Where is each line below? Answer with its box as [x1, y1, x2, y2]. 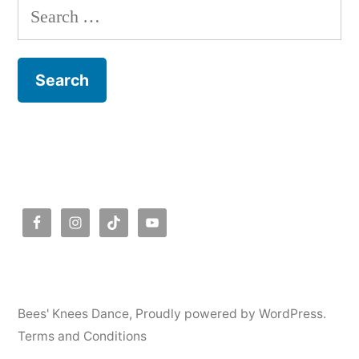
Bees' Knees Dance [18, 306, 129, 322]
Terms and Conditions [18, 329, 147, 345]
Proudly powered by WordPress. [135, 306, 326, 322]
